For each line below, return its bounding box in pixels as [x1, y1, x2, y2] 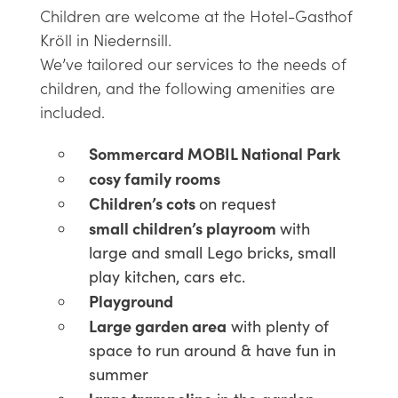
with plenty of [226, 315, 329, 338]
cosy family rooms [88, 167, 220, 190]
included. [39, 100, 105, 123]
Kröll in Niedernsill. [39, 28, 171, 52]
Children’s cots [88, 192, 199, 215]
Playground [88, 290, 173, 313]
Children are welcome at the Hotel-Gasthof [39, 4, 353, 28]
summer [88, 363, 148, 386]
